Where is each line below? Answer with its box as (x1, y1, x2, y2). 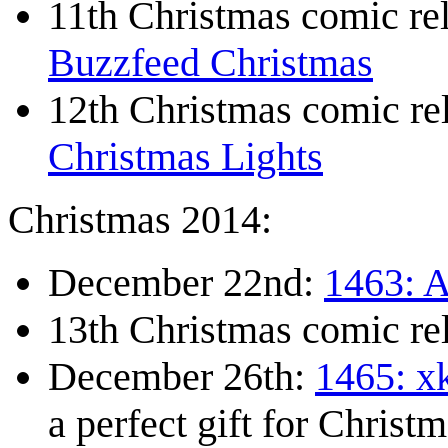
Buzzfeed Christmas (48, 40, 373, 86)
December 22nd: (48, 260, 324, 306)
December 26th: (48, 354, 315, 400)
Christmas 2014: (8, 197, 272, 243)
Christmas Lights (48, 134, 323, 180)
